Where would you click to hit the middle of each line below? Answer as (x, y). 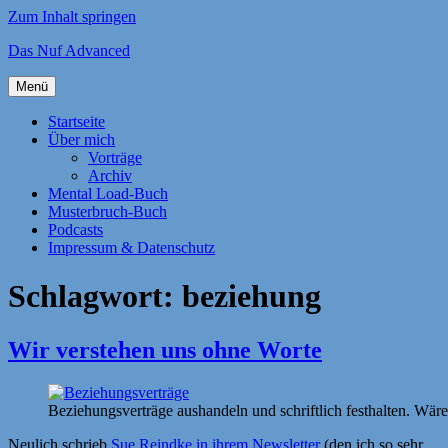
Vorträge (115, 157)
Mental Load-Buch (108, 193)
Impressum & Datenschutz (131, 247)
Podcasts (75, 229)
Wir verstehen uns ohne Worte (165, 349)
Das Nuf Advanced (69, 50)
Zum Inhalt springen (72, 16)
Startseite (76, 121)
